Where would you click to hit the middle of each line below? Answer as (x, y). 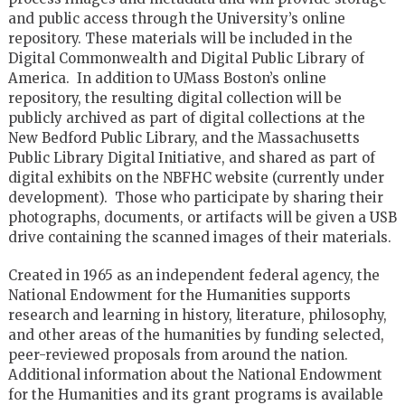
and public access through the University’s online (176, 18)
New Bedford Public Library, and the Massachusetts (184, 137)
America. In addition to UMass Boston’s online (167, 78)
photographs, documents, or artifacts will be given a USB (202, 217)
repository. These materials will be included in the (180, 38)
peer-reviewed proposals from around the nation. (178, 354)
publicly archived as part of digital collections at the (186, 118)
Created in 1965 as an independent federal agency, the (193, 275)
